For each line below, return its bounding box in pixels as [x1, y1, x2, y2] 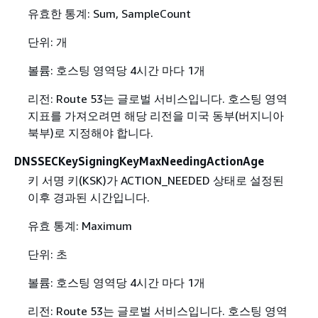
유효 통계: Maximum [27, 219, 132, 233]
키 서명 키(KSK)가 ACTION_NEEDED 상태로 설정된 [27, 173, 284, 187]
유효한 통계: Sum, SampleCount [27, 6, 191, 21]
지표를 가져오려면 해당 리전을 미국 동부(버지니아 [27, 108, 284, 123]
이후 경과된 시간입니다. [27, 190, 150, 204]
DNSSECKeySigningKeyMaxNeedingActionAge [14, 153, 264, 168]
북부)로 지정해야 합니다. [27, 125, 153, 140]
